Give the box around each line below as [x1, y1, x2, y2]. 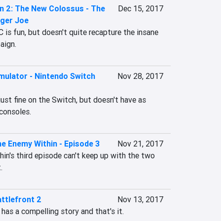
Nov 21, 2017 [117, 139, 163, 148]
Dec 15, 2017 [117, 3, 163, 13]
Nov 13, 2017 [117, 194, 163, 204]
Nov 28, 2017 [117, 71, 163, 81]
